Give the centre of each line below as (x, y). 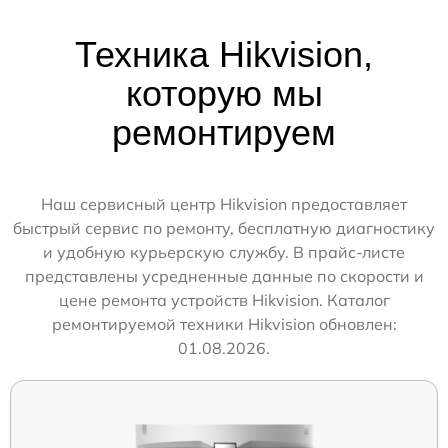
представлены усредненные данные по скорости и (224, 275)
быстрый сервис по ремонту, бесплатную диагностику (224, 227)
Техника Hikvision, (224, 54)
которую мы (224, 93)
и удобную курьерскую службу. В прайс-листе (224, 251)
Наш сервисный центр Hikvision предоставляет (224, 203)
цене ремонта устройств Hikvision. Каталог (224, 299)
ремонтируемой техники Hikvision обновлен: (224, 323)
